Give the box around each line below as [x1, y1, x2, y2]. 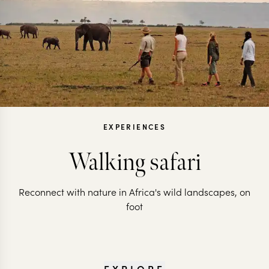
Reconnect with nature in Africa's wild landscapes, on [19, 185, 250, 198]
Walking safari [68, 148, 201, 177]
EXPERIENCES [103, 121, 166, 131]
